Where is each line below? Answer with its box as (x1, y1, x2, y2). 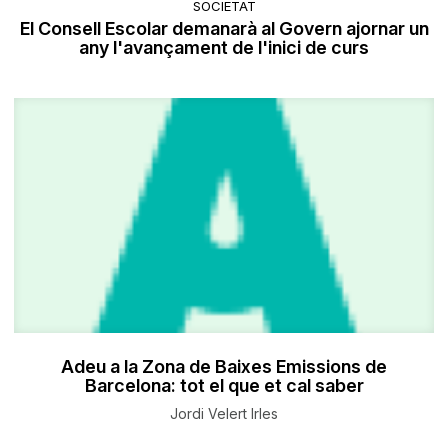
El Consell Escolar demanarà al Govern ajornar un (19, 18, 429, 40)
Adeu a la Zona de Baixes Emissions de (61, 356, 387, 378)
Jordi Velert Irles (170, 405, 278, 423)
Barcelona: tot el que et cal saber (84, 375, 364, 397)
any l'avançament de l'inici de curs (79, 37, 369, 59)
